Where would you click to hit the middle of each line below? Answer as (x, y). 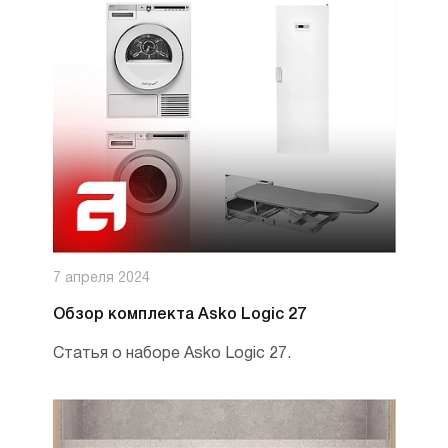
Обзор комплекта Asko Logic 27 (179, 315)
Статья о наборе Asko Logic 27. (171, 354)
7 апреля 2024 (101, 278)
